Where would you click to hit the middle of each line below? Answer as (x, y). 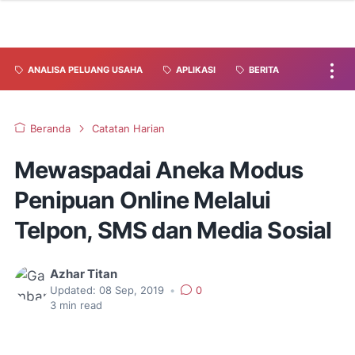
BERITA (264, 70)
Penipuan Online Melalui (143, 200)
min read (79, 305)
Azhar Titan (84, 274)
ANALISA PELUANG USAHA (85, 70)
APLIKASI (196, 70)
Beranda (50, 129)
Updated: (73, 290)
